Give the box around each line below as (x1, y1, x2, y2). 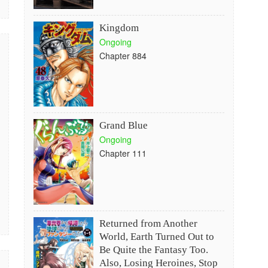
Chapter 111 (99, 147, 147, 159)
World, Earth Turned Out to (99, 231, 214, 242)
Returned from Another (99, 218, 197, 229)
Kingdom (99, 22, 139, 33)
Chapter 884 (99, 50, 147, 62)
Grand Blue (99, 120, 148, 131)
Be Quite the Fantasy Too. (99, 244, 208, 255)
